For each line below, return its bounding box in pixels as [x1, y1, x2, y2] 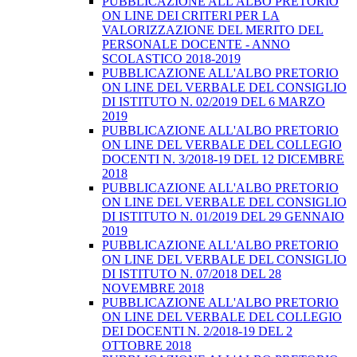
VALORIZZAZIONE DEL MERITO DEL [102, 23, 324, 37]
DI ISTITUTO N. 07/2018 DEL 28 [102, 267, 281, 281]
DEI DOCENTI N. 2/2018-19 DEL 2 [102, 324, 292, 339]
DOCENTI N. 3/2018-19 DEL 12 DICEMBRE [102, 152, 344, 167]
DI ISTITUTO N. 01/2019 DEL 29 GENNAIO [102, 210, 344, 224]
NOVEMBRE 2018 [102, 281, 204, 296]
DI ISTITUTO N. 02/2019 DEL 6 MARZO [102, 95, 325, 109]
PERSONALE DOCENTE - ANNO [102, 37, 290, 52]
